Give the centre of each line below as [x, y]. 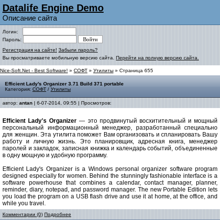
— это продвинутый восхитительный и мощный [147, 121]
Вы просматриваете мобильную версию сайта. [59, 58]
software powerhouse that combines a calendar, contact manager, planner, [110, 183]
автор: [11, 103]
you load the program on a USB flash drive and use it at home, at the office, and [110, 196]
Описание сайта [30, 18]
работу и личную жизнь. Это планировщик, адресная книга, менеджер [110, 141]
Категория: [19, 89]
